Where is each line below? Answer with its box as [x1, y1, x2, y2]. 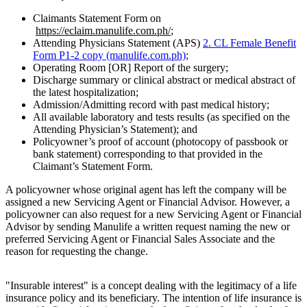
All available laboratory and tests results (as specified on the [33, 111, 290, 123]
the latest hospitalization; [33, 86, 138, 99]
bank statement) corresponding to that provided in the [33, 148, 262, 160]
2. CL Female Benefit [203, 37, 296, 49]
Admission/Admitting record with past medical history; [33, 99, 269, 111]
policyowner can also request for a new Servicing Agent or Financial [5, 208, 302, 221]
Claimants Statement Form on [33, 12, 161, 25]
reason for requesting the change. [5, 245, 148, 258]
